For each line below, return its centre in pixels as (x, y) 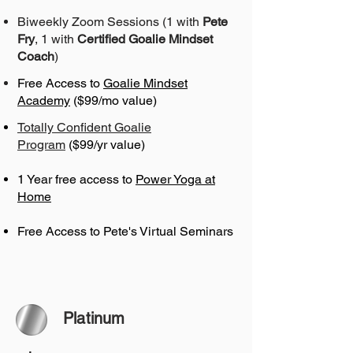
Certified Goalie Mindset (145, 39)
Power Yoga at (175, 180)
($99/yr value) (107, 145)
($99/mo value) (113, 101)
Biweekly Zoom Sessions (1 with (110, 22)
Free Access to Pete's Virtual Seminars (125, 232)
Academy (44, 101)
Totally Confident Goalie (84, 128)
